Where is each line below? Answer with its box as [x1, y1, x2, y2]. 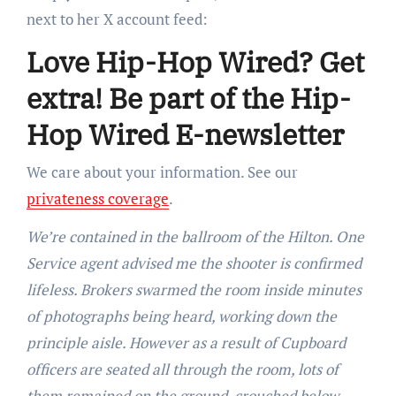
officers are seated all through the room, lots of [26, 358, 339, 379]
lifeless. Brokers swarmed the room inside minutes [26, 278, 362, 300]
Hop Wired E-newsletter [26, 116, 344, 154]
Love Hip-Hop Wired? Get [26, 43, 364, 81]
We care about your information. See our [39, 161, 298, 182]
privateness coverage [26, 187, 169, 209]
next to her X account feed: [26, 9, 208, 30]
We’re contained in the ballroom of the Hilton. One [26, 225, 364, 247]
